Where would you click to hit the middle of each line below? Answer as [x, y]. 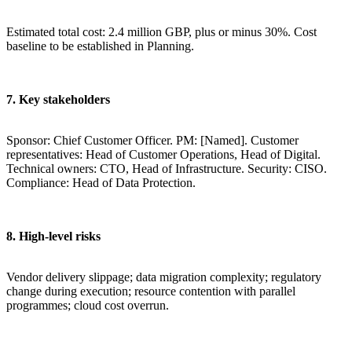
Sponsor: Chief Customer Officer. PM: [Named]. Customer [152, 141]
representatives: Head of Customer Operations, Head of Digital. [163, 155]
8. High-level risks [53, 236]
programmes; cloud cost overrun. [88, 306]
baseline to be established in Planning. [100, 46]
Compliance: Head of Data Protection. [101, 183]
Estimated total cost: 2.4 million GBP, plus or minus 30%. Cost [161, 32]
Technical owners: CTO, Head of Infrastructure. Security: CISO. [167, 169]
